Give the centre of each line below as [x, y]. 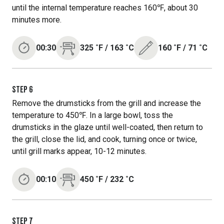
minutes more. [37, 20]
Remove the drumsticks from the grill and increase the [106, 103]
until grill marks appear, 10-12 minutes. [79, 151]
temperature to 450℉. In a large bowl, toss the [92, 115]
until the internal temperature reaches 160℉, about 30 [105, 8]
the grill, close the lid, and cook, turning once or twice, [104, 139]
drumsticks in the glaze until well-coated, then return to [107, 127]
